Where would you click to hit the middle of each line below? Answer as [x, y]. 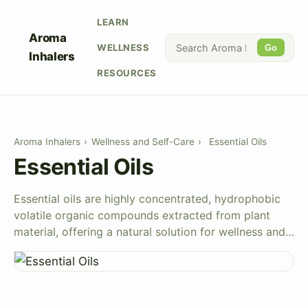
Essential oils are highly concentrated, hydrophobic [147, 199]
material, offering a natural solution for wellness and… [154, 232]
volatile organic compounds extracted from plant [142, 216]
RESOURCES [127, 73]
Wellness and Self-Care [143, 142]
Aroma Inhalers [47, 142]
